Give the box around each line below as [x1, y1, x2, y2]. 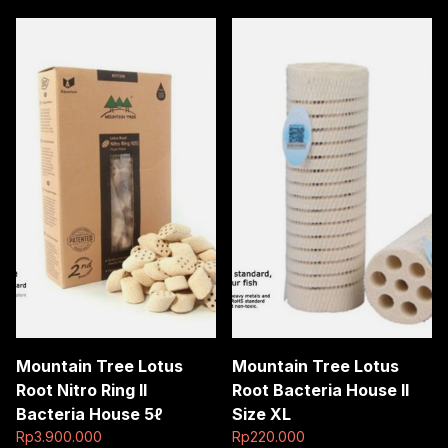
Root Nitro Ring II [16, 379, 147, 400]
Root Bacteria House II [232, 379, 409, 400]
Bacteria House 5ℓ [16, 403, 162, 424]
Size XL [232, 403, 291, 424]
